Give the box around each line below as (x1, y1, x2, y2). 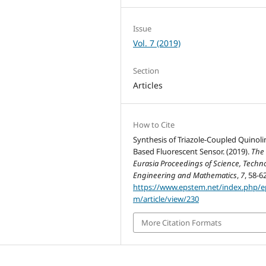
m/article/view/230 (133, 193, 199, 204)
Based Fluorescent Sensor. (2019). (133, 145, 252, 157)
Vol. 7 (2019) (133, 37, 181, 49)
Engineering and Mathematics (133, 169, 237, 180)
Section (133, 65, 160, 76)
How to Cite (133, 119, 175, 130)
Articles (133, 79, 163, 91)
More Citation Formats (141, 217, 222, 228)
